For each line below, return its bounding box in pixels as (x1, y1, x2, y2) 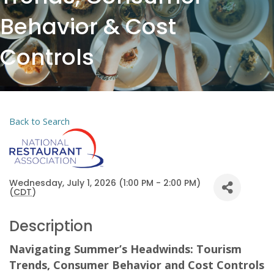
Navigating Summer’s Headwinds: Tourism (9, 242, 242, 257)
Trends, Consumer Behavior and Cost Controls (9, 257, 264, 273)
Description (9, 216, 93, 237)
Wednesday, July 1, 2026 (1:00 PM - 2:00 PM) (9, 176, 201, 189)
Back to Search (9, 116, 70, 128)
